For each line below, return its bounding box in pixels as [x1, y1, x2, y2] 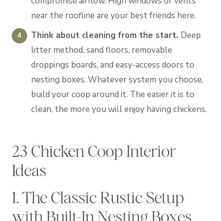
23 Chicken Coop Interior [12, 141, 176, 160]
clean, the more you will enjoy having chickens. [31, 104, 207, 115]
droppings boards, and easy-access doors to [31, 59, 195, 71]
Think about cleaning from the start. [31, 30, 181, 41]
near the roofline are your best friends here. [31, 10, 196, 22]
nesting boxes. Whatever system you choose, [31, 74, 204, 86]
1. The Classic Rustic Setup [12, 188, 184, 207]
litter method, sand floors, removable [31, 44, 173, 56]
